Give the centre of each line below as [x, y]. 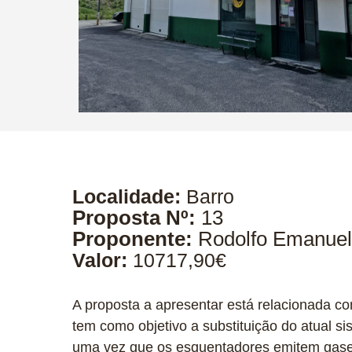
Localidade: [129, 197]
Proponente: [135, 239]
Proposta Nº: [137, 218]
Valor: [103, 260]
